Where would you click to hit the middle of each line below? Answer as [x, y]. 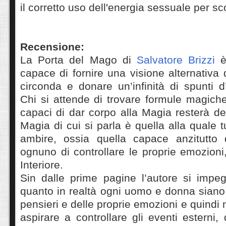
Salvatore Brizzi [176, 60]
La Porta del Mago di [78, 60]
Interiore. [42, 165]
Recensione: [52, 47]
